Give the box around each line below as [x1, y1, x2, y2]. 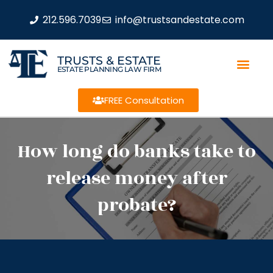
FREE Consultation [104, 94, 184, 107]
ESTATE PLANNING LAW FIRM [57, 64, 161, 74]
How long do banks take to [17, 138, 256, 166]
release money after [46, 165, 227, 193]
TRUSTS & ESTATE [57, 53, 161, 68]
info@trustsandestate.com [115, 12, 244, 27]
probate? [97, 191, 176, 219]
